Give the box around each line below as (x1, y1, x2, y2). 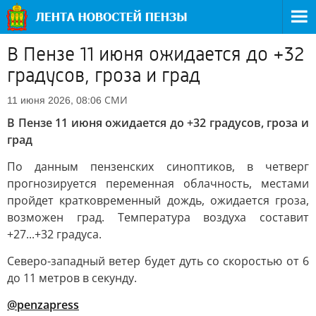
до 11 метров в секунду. (7, 270, 137, 286)
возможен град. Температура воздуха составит (7, 209, 309, 225)
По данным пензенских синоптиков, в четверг (7, 159, 309, 174)
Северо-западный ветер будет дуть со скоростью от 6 (7, 253, 309, 269)
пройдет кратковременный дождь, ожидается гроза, (7, 193, 309, 208)
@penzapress (7, 297, 79, 312)
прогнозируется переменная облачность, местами (7, 176, 309, 191)
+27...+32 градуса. (7, 226, 102, 242)
